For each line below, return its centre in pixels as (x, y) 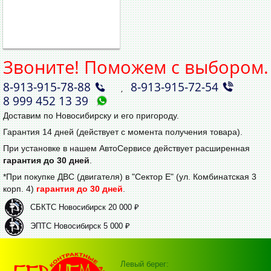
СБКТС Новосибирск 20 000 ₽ (85, 207)
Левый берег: (145, 264)
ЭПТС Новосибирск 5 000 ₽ (80, 226)
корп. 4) (20, 188)
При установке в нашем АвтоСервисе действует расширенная (126, 148)
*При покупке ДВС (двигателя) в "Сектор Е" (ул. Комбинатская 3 (130, 176)
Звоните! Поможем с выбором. (136, 67)
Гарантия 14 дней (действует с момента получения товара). (123, 132)
